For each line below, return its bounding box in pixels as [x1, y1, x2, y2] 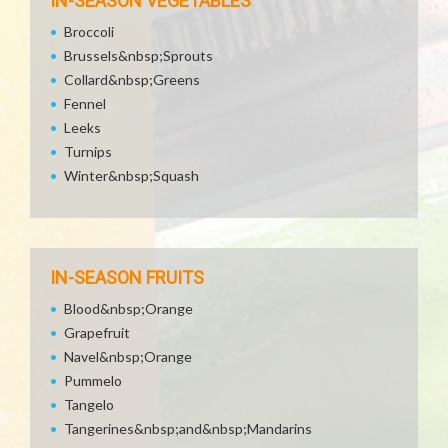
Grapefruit [64, 324, 130, 341]
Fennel [64, 95, 106, 112]
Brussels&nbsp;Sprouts [64, 47, 213, 64]
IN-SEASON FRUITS [50, 267, 204, 288]
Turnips [64, 143, 112, 160]
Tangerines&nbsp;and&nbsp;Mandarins [64, 420, 312, 437]
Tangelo [64, 396, 114, 413]
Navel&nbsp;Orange [64, 348, 192, 365]
